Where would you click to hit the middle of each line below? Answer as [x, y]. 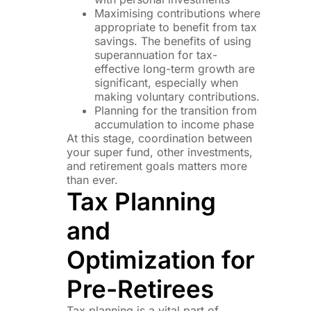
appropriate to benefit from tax [176, 27]
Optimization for [161, 259]
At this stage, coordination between [160, 138]
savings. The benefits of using [173, 41]
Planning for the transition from [176, 110]
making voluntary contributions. [177, 96]
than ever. [93, 179]
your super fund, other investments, [160, 152]
